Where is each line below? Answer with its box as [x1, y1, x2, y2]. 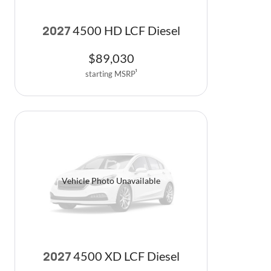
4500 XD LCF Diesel [73, 249, 180, 264]
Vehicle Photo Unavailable [62, 175, 160, 186]
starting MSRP [85, 68, 135, 79]
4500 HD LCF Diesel [72, 23, 180, 38]
